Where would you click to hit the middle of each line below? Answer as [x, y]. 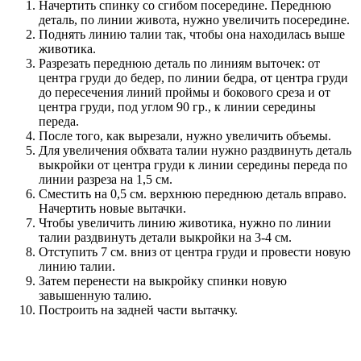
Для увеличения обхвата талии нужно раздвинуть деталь [195, 151]
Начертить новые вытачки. [112, 209]
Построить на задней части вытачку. [138, 310]
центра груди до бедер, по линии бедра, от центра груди [193, 78]
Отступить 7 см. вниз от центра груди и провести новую [195, 252]
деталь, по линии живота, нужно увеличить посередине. [194, 20]
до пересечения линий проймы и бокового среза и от [185, 93]
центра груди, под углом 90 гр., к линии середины [177, 107]
